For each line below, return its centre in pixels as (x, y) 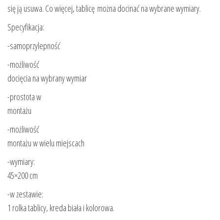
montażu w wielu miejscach (46, 143)
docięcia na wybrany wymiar (47, 78)
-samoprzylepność (34, 46)
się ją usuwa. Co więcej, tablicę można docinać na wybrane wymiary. (104, 9)
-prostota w (24, 97)
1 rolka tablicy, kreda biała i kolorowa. (61, 208)
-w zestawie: (25, 194)
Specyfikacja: (26, 27)
